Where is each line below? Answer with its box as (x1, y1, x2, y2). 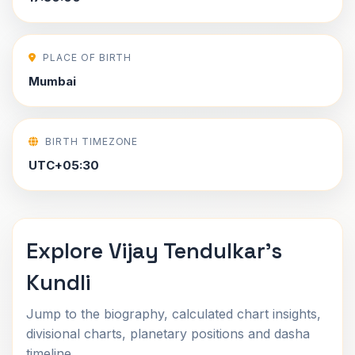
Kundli (26, 269, 90, 296)
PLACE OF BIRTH (42, 52, 132, 63)
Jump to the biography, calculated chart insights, (26, 306, 321, 322)
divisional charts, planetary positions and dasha (26, 326, 310, 342)
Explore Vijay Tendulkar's (26, 237, 282, 265)
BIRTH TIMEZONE (44, 136, 139, 147)
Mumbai (29, 74, 76, 89)
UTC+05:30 (29, 158, 99, 173)
